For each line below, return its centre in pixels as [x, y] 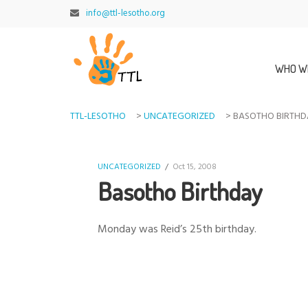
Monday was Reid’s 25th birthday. [177, 230]
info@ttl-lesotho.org [125, 13]
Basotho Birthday [180, 191]
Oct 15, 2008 [195, 167]
